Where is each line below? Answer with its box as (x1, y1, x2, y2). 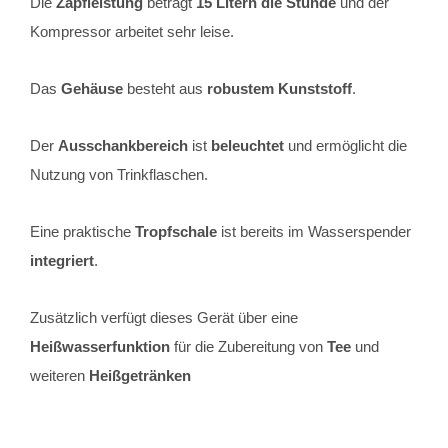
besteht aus (123, 80, 207, 97)
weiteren (30, 367, 89, 384)
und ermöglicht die (284, 137, 407, 154)
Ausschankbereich (58, 137, 188, 154)
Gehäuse (61, 80, 123, 97)
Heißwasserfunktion (30, 338, 170, 355)
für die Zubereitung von (170, 338, 327, 355)
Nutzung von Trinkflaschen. (30, 166, 208, 183)
